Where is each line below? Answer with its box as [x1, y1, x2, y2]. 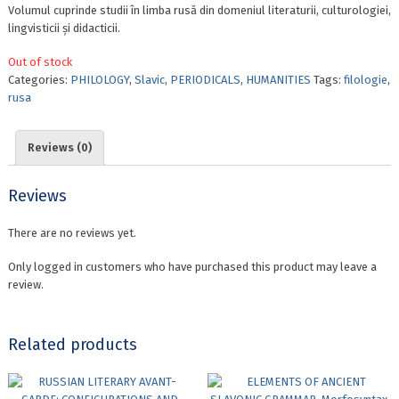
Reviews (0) [27, 141, 92, 155]
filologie [343, 73, 387, 87]
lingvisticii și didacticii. [7, 21, 120, 36]
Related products [7, 334, 137, 354]
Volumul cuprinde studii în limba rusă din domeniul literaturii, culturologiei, [7, 4, 391, 18]
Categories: [7, 73, 70, 87]
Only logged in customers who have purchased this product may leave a [7, 259, 377, 273]
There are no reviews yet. [7, 225, 136, 240]
